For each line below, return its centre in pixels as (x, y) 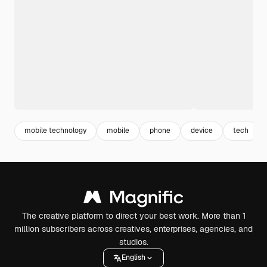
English (133, 258)
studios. (133, 242)
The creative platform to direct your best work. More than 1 (133, 215)
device (202, 131)
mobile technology (55, 131)
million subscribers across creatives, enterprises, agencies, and (133, 229)
